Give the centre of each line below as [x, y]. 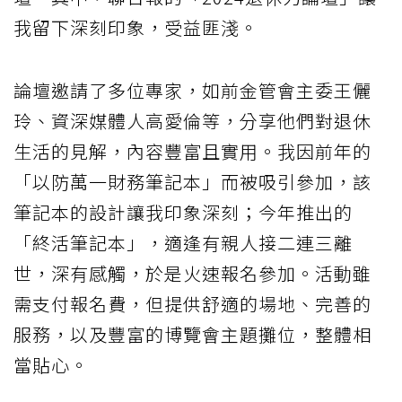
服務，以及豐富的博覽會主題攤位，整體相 [192, 335]
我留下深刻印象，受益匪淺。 [136, 28]
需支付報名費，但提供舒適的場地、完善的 [192, 304]
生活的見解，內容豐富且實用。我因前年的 [192, 152]
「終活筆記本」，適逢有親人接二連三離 [183, 243]
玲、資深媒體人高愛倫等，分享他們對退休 [192, 121]
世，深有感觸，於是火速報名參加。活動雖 [192, 274]
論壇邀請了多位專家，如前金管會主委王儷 [192, 91]
